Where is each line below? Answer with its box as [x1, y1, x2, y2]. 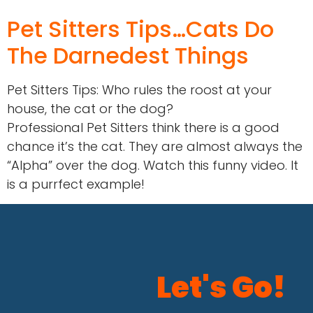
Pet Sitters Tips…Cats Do [7, 13, 274, 45]
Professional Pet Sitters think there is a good [7, 119, 279, 137]
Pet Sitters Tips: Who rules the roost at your [7, 81, 272, 99]
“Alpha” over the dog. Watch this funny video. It [7, 156, 298, 175]
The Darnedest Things [7, 40, 249, 72]
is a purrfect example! [7, 175, 145, 194]
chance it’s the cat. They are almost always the [7, 138, 303, 156]
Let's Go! [156, 267, 286, 309]
